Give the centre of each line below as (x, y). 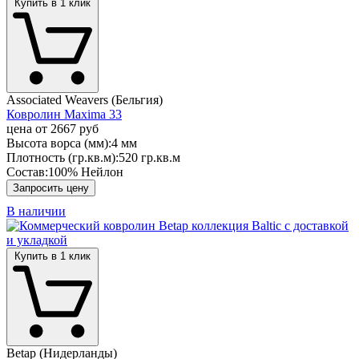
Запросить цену (51, 188)
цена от (28, 128)
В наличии (36, 211)
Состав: (27, 171)
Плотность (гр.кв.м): (63, 157)
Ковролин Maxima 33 (64, 114)
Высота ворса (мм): (59, 143)
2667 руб (75, 128)
